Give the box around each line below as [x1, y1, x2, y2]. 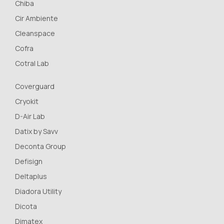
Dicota [15, 201, 37, 211]
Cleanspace [15, 28, 55, 38]
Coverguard [15, 81, 54, 91]
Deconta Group [15, 141, 66, 151]
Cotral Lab [15, 58, 49, 68]
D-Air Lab [15, 111, 45, 121]
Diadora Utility [15, 186, 61, 196]
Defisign [15, 156, 42, 166]
